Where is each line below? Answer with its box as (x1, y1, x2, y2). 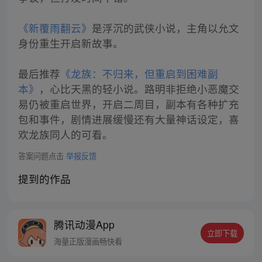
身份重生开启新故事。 (18, 36, 123, 51)
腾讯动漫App (54, 216, 115, 232)
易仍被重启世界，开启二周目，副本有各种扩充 (18, 96, 239, 112)
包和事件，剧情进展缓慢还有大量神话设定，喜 (18, 112, 239, 127)
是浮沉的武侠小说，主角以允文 (91, 20, 239, 36)
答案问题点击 (18, 150, 66, 161)
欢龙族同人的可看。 (18, 127, 113, 142)
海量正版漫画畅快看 (54, 235, 123, 247)
